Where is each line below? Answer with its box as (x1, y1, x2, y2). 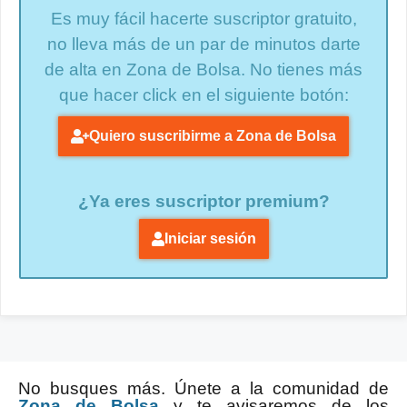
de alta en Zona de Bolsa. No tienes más (45, 60, 362, 80)
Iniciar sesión (164, 230, 256, 246)
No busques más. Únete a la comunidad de (18, 378, 389, 398)
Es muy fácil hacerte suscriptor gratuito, (50, 9, 357, 29)
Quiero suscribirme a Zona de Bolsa (89, 127, 336, 144)
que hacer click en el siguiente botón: (58, 85, 349, 105)
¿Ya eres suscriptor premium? (77, 191, 330, 211)
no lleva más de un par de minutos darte (46, 35, 361, 55)
